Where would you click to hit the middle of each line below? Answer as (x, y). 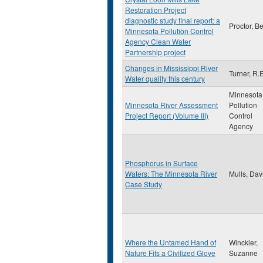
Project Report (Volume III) (167, 115)
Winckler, (243, 242)
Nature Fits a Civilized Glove (170, 253)
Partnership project (155, 52)
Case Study (144, 184)
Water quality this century (165, 78)
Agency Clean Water (158, 41)
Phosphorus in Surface (161, 163)
